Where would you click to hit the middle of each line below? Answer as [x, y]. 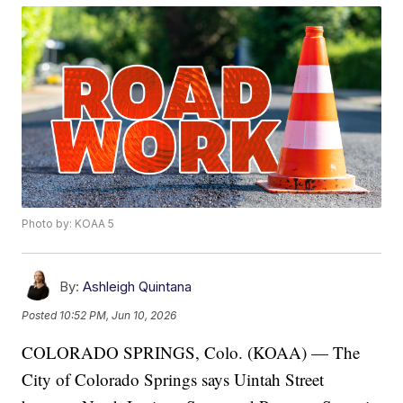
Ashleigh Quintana [138, 287]
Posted [41, 315]
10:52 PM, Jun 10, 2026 [118, 315]
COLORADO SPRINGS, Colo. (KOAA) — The [191, 353]
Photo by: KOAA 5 [68, 224]
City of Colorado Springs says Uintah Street [173, 380]
